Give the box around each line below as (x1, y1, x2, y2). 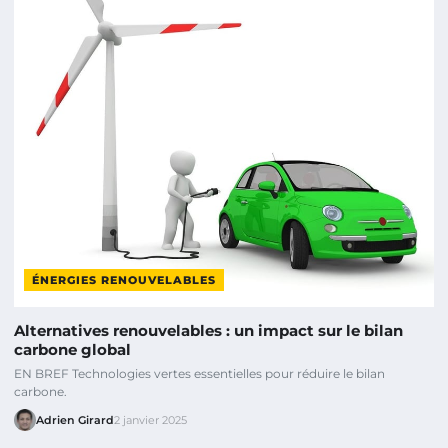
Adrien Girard (36, 412, 114, 427)
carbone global (14, 339, 131, 359)
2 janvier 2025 (114, 412, 187, 427)
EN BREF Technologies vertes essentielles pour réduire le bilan (14, 365, 385, 381)
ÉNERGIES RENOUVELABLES (32, 272, 216, 287)
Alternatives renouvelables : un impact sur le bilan (14, 320, 403, 340)
